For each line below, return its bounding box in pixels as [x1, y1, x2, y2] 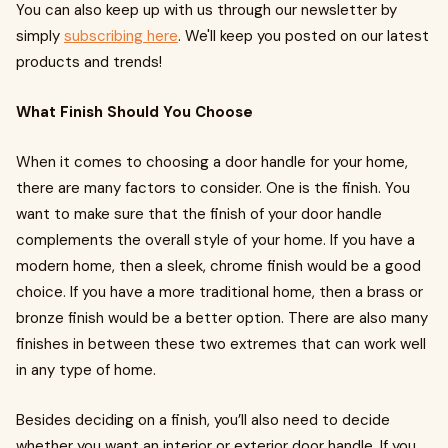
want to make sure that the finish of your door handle [16, 204, 382, 224]
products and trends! [16, 52, 162, 72]
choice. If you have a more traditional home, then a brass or [16, 282, 423, 302]
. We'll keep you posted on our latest [178, 26, 429, 46]
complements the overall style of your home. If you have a [16, 230, 415, 250]
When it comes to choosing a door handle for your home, [16, 152, 408, 172]
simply [16, 26, 64, 46]
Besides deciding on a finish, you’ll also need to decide [16, 410, 390, 430]
